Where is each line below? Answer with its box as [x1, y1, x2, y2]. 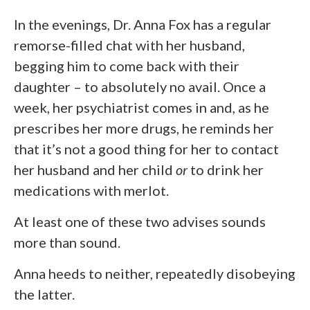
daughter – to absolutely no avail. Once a [14, 78, 266, 95]
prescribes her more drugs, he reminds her [14, 120, 274, 137]
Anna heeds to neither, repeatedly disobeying [14, 265, 295, 282]
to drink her [188, 161, 264, 179]
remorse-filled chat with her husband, [14, 37, 245, 54]
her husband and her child [14, 161, 176, 179]
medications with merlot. [14, 182, 169, 199]
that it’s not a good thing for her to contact [14, 140, 279, 158]
